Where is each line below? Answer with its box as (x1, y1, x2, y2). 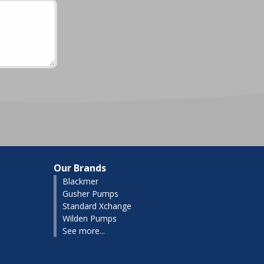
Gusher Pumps (62, 188, 118, 199)
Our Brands (54, 161, 106, 174)
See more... (62, 225, 105, 236)
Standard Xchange (62, 200, 131, 212)
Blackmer (62, 176, 98, 187)
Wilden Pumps (62, 213, 117, 224)
